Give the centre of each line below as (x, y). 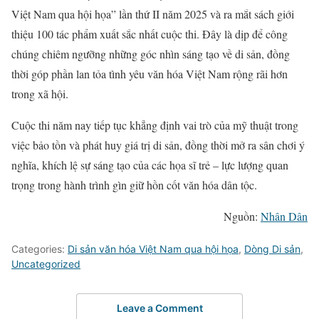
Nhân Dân (284, 216)
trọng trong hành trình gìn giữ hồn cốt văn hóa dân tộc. (134, 184)
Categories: (40, 249)
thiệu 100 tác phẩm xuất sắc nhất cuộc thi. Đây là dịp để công (150, 33)
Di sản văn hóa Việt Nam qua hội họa (153, 249)
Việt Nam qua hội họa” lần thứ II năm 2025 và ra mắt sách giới (153, 14)
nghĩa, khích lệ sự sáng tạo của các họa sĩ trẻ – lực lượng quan (150, 164)
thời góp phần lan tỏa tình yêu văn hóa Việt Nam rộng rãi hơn (150, 73)
